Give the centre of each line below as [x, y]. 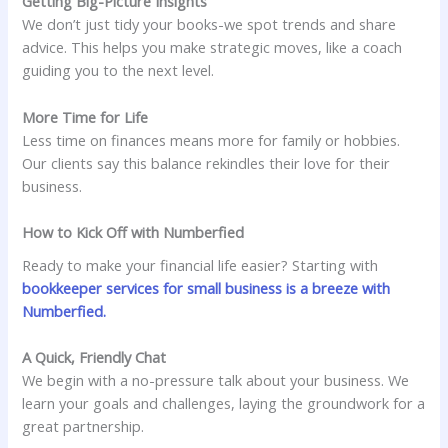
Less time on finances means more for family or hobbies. [211, 139]
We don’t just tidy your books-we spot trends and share [209, 24]
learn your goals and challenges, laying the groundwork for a [224, 403]
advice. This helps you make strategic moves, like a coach [212, 47]
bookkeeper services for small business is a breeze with [206, 288]
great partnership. [83, 426]
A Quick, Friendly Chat [94, 357]
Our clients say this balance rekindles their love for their [206, 162]
